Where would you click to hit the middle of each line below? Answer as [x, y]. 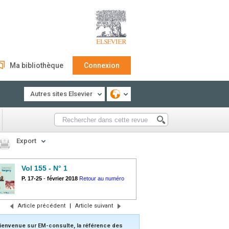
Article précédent [41, 206]
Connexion [102, 65]
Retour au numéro [102, 178]
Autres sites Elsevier [61, 94]
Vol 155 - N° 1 [44, 168]
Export [26, 141]
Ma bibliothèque [37, 65]
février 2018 [62, 178]
